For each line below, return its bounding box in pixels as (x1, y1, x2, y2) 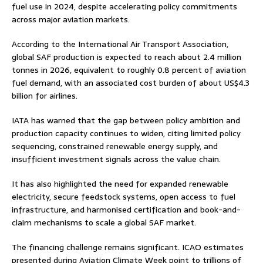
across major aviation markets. (12, 12, 130, 26)
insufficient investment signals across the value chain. (12, 152, 221, 166)
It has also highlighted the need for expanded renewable (12, 177, 228, 190)
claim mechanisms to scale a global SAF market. (12, 215, 196, 229)
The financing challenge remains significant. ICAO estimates (12, 240, 244, 254)
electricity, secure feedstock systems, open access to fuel (12, 190, 235, 203)
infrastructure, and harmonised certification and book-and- (12, 203, 241, 216)
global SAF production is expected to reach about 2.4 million (12, 50, 241, 63)
